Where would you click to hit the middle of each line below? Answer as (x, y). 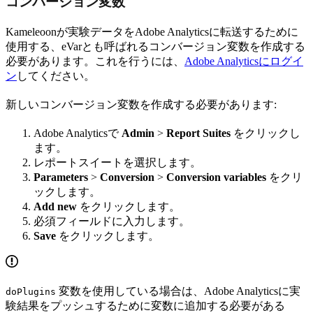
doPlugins (31, 291)
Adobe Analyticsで (78, 133)
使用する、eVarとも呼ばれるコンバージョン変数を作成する (155, 46)
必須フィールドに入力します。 (112, 221)
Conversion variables (216, 177)
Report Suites (198, 133)
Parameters (61, 177)
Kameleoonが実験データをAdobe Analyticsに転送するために (152, 31)
